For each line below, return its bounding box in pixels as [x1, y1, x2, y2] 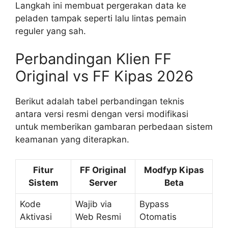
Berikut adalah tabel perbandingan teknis [15, 96, 184, 107]
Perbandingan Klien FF [15, 50, 172, 68]
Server [89, 177, 117, 188]
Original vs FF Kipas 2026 [15, 67, 193, 85]
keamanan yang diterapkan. [15, 134, 129, 145]
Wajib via [75, 198, 112, 209]
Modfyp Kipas [144, 164, 204, 175]
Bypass [139, 198, 169, 209]
